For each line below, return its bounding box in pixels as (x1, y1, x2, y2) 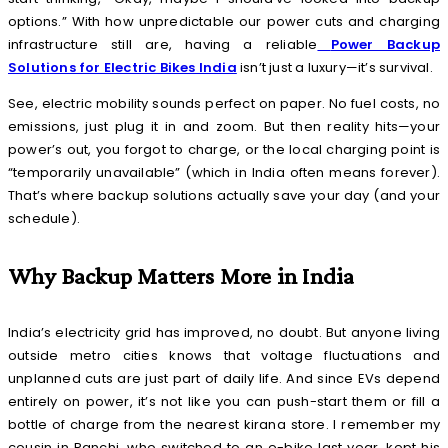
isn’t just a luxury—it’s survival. (236, 58, 433, 78)
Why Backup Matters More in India (8, 262, 355, 290)
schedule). (8, 209, 80, 229)
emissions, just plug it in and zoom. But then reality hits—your (8, 117, 440, 137)
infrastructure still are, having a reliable (8, 35, 318, 55)
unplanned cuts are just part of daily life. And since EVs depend (8, 369, 440, 389)
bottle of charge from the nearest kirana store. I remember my (8, 415, 440, 435)
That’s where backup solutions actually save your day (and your (8, 186, 440, 206)
